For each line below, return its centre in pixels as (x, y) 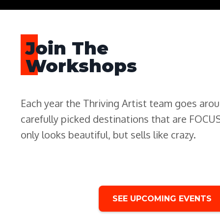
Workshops (81, 66)
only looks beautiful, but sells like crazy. (108, 135)
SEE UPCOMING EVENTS (162, 199)
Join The (67, 48)
